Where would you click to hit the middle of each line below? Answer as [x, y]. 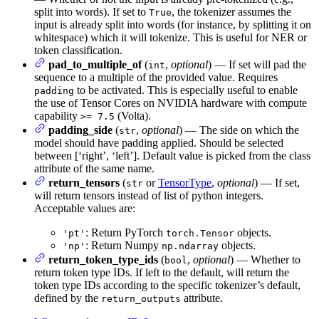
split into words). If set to [91, 12]
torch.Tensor [200, 234]
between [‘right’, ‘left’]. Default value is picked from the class [172, 156]
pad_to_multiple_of [95, 65]
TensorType [185, 183]
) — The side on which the [239, 130]
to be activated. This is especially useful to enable [186, 90]
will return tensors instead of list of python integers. [149, 196]
